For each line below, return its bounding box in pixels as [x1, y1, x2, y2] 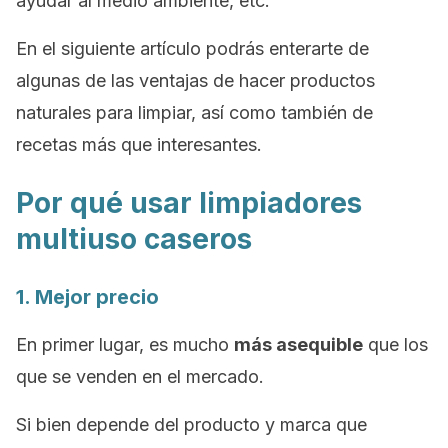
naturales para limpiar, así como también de [16, 102, 373, 123]
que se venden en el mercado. [16, 366, 264, 387]
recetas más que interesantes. [16, 134, 262, 155]
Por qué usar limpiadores [16, 186, 362, 220]
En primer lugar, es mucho [16, 334, 234, 355]
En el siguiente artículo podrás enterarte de [16, 38, 369, 59]
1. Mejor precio [16, 285, 159, 309]
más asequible [234, 334, 363, 355]
